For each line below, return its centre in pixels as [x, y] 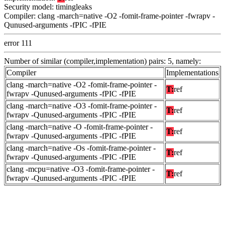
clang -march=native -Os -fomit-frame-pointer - [81, 148]
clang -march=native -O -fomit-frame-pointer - [80, 127]
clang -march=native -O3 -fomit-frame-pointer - [82, 106]
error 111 [18, 43]
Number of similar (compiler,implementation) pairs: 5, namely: [102, 61]
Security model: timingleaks [48, 7]
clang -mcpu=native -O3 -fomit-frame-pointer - [81, 169]
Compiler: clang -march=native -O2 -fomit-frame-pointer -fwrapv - [109, 16]
